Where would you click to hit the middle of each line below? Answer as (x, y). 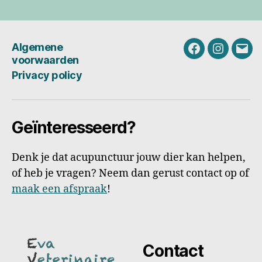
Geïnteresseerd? (74, 127)
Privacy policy (47, 75)
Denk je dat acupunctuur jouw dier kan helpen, (129, 158)
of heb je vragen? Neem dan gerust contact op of (130, 173)
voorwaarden (45, 60)
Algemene (37, 47)
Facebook (217, 56)
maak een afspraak (59, 189)
